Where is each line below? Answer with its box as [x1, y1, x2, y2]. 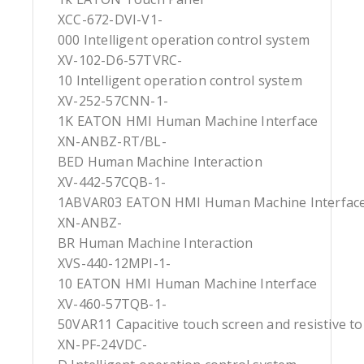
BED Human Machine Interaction [58, 153, 262, 171]
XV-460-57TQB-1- [58, 295, 167, 314]
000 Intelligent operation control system [58, 31, 310, 50]
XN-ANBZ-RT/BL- [58, 132, 167, 151]
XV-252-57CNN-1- [58, 92, 168, 110]
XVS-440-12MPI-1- [58, 254, 171, 273]
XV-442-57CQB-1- [58, 173, 166, 192]
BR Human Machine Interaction [58, 234, 253, 253]
